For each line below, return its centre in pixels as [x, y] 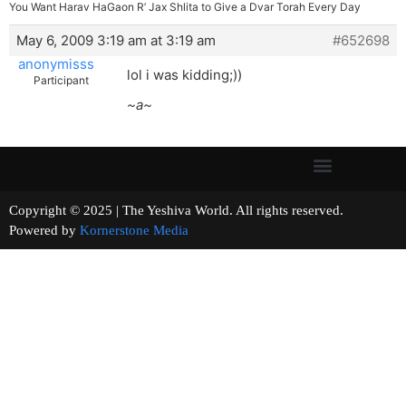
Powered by [44, 231]
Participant [61, 81]
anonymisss [56, 64]
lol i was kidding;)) [184, 75]
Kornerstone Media [134, 231]
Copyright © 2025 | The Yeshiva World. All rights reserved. [202, 211]
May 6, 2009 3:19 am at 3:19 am [116, 41]
